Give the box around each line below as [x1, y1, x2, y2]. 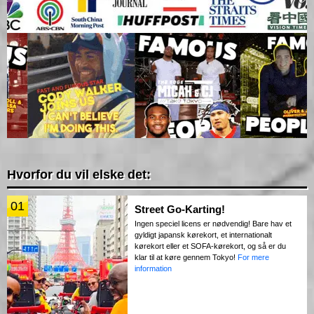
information [135, 264, 172, 273]
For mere [238, 253, 269, 262]
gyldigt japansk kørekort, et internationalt [135, 231, 272, 240]
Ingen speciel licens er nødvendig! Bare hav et [135, 219, 292, 228]
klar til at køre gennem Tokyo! [135, 253, 238, 262]
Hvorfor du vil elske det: [7, 168, 151, 182]
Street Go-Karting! [135, 203, 225, 216]
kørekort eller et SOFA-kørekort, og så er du [135, 242, 286, 251]
